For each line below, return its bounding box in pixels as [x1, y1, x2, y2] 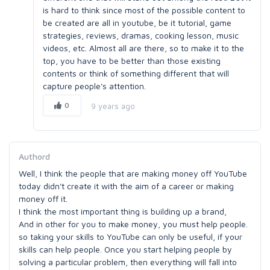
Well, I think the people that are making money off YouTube [19, 168, 247, 178]
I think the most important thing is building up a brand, [19, 206, 227, 216]
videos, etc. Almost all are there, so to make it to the [43, 43, 244, 53]
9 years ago [90, 101, 135, 111]
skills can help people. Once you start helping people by [19, 244, 232, 254]
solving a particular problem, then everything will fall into [19, 257, 237, 267]
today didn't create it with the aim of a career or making [19, 181, 234, 191]
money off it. [19, 193, 67, 204]
